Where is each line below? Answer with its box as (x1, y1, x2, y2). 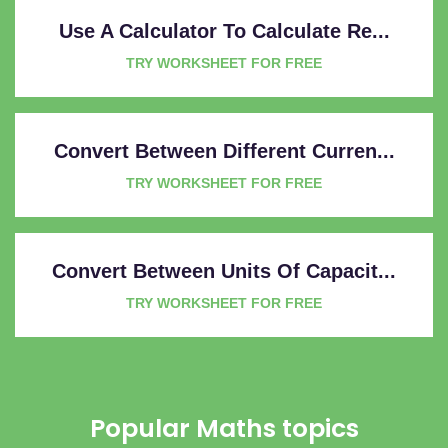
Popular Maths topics (89, 410, 359, 446)
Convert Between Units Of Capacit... (52, 259, 396, 282)
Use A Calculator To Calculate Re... (58, 19, 390, 42)
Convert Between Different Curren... (53, 139, 395, 162)
